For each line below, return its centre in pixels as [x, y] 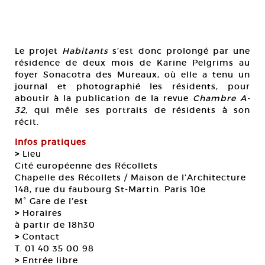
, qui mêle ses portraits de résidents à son [138, 110]
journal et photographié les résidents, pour [132, 86]
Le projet [39, 51]
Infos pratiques [51, 142]
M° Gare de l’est [51, 201]
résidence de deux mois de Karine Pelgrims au [132, 63]
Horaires [41, 213]
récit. [27, 122]
